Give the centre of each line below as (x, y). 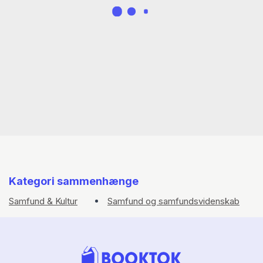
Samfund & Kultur (43, 201)
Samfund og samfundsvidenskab (173, 201)
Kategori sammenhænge (74, 181)
